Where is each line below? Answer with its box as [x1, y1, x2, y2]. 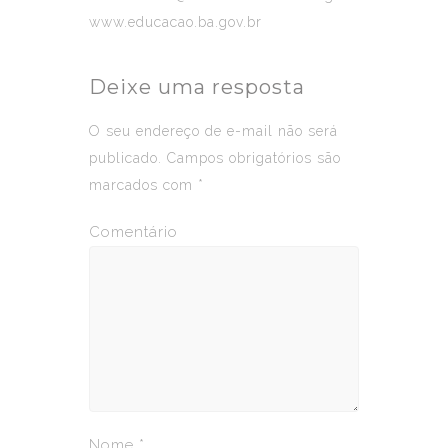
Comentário [89, 222, 178, 241]
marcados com [89, 176, 198, 193]
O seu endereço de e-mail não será [89, 122, 338, 139]
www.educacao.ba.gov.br [89, 13, 262, 30]
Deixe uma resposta [89, 74, 305, 99]
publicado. [89, 149, 162, 166]
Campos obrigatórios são [162, 149, 341, 166]
